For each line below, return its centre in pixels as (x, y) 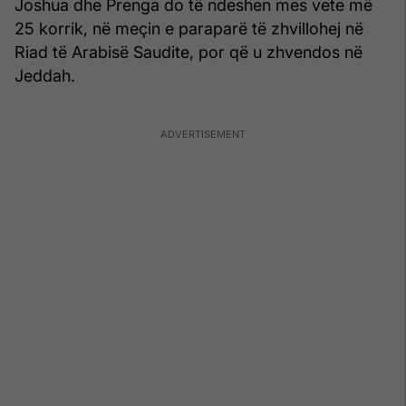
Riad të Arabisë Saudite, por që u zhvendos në (188, 52)
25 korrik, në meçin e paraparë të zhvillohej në (189, 28)
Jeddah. (45, 75)
